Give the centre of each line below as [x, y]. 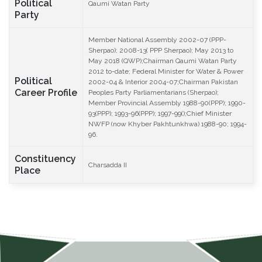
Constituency [45, 159]
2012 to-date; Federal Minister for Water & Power [166, 71]
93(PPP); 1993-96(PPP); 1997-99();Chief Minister [160, 113]
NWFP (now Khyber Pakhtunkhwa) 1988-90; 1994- [168, 124]
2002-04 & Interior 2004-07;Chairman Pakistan [163, 82]
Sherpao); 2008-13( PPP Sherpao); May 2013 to [161, 50]
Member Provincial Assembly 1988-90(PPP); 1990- [167, 103]
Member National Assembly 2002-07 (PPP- [157, 40]
